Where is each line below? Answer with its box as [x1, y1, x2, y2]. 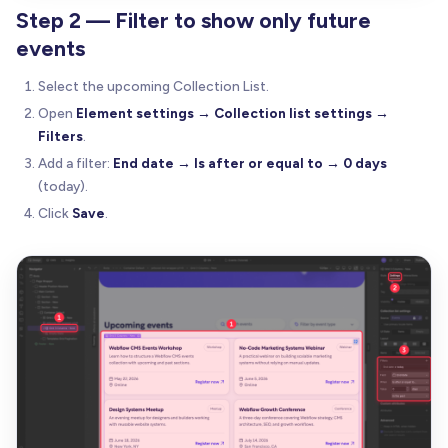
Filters [38, 127, 83, 144]
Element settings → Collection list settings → [76, 104, 389, 121]
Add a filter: [38, 154, 113, 171]
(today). [38, 177, 88, 194]
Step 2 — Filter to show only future [16, 6, 371, 34]
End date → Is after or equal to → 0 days [113, 154, 387, 171]
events [16, 34, 85, 62]
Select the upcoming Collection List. [38, 77, 269, 94]
